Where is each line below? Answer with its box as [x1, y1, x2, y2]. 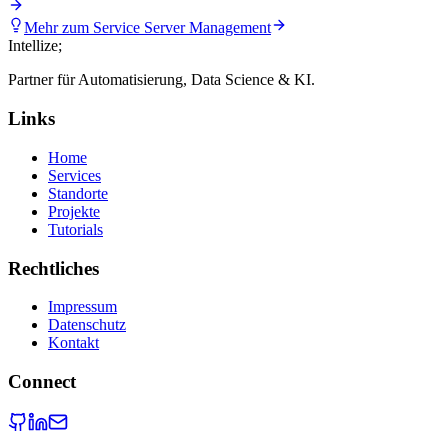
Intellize [8, 37, 58, 55]
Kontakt [48, 334, 99, 352]
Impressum [48, 298, 117, 316]
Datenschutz [48, 316, 126, 334]
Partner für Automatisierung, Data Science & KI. [8, 71, 315, 89]
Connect [8, 371, 76, 392]
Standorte [48, 184, 108, 202]
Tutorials [48, 220, 103, 238]
